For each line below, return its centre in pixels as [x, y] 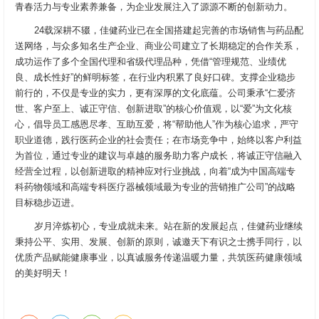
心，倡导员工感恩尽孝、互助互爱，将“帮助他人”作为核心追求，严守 [157, 124]
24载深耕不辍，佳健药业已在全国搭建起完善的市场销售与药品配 [168, 30]
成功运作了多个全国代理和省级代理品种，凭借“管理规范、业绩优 [151, 62]
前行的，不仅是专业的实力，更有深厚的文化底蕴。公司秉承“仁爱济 [155, 93]
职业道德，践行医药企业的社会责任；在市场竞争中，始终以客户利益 [158, 140]
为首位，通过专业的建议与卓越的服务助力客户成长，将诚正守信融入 [158, 156]
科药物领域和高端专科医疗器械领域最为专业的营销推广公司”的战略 [155, 187]
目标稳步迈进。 [47, 203]
